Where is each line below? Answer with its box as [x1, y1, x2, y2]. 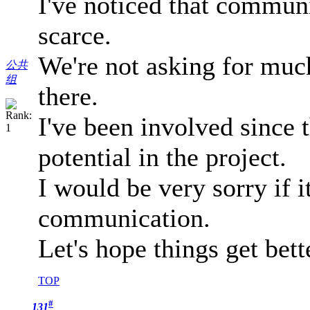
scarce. [38, 21, 111, 51]
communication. [38, 203, 210, 233]
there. [38, 82, 98, 111]
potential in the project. [38, 143, 286, 172]
